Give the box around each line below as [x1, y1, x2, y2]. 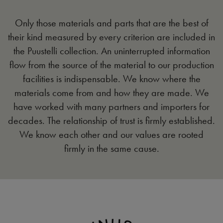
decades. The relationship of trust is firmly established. [8, 114, 215, 126]
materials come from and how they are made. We [14, 87, 209, 99]
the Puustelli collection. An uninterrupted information [13, 45, 210, 57]
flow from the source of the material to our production [9, 59, 214, 71]
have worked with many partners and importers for [13, 101, 210, 112]
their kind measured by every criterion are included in [8, 31, 215, 43]
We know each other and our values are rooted [19, 128, 204, 140]
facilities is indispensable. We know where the [22, 73, 201, 85]
